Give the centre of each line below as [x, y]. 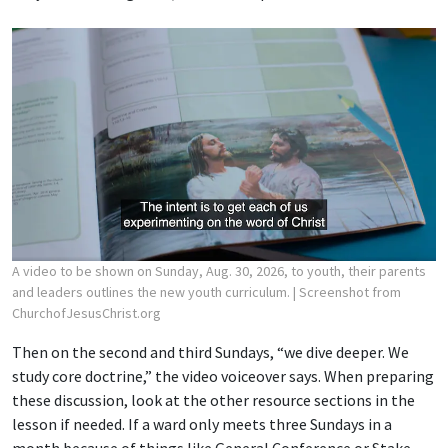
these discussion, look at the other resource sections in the [213, 400]
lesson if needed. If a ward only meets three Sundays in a [202, 424]
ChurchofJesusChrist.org [86, 313]
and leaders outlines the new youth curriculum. [152, 292]
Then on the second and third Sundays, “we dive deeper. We [210, 352]
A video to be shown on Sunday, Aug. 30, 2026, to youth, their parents [219, 271]
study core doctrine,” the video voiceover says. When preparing [223, 376]
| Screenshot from [347, 292]
